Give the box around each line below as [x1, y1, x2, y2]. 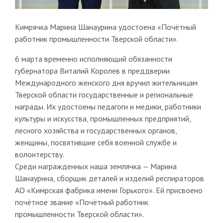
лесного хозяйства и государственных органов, [14, 125, 177, 135]
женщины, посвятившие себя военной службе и [14, 137, 177, 147]
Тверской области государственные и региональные [14, 89, 193, 100]
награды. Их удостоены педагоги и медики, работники [14, 101, 201, 111]
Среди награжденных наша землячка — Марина [14, 161, 177, 171]
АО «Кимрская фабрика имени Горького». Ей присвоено [14, 185, 203, 195]
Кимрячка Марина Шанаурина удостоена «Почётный [14, 21, 196, 32]
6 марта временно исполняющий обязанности [14, 53, 172, 64]
